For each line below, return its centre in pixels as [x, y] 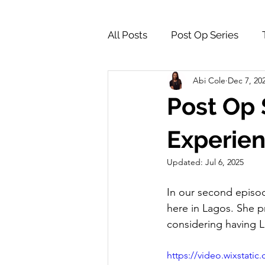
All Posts [127, 35]
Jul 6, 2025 [224, 162]
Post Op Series [205, 35]
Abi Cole [209, 80]
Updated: [186, 162]
